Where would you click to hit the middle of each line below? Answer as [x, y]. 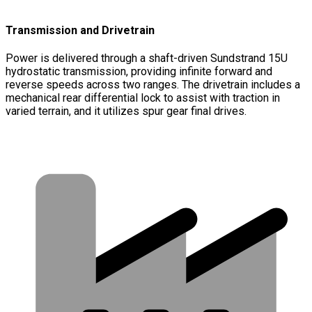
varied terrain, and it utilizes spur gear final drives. [126, 111]
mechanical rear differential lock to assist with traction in [143, 98]
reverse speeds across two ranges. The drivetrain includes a [153, 85]
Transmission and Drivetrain [80, 31]
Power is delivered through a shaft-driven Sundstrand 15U [147, 58]
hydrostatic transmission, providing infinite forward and [139, 72]
